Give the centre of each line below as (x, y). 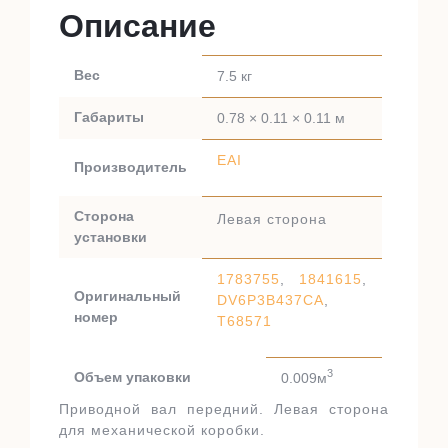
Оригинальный (127, 295)
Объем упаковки (132, 376)
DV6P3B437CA (270, 299)
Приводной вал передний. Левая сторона (224, 408)
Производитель (130, 166)
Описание (137, 25)
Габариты (109, 116)
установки (110, 236)
